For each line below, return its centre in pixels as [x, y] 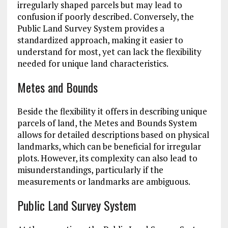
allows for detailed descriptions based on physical [113, 135]
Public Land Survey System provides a [91, 28]
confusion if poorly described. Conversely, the [105, 17]
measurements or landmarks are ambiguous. [104, 182]
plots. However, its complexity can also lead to [107, 158]
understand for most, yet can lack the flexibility [109, 52]
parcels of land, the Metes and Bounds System [107, 123]
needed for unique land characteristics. [93, 64]
